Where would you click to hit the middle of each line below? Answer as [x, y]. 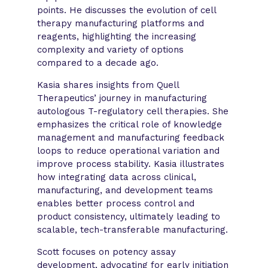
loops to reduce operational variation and [129, 150]
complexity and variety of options [111, 49]
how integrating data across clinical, [117, 177]
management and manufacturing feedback [131, 137]
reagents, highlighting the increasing [117, 36]
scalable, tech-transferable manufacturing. [133, 229]
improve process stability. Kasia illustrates [131, 164]
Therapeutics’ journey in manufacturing [122, 98]
